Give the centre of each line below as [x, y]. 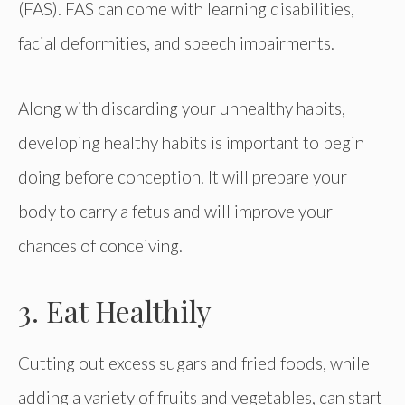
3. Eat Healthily [115, 311]
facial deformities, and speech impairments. [176, 43]
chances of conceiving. [100, 246]
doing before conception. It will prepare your [183, 177]
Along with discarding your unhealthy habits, [182, 108]
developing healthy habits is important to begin [191, 143]
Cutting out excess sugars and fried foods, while [194, 363]
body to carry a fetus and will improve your [175, 212]
